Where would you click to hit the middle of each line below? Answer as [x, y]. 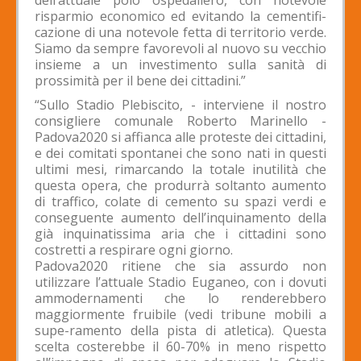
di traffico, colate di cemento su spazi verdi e [180, 201]
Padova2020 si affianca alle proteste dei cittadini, [180, 137]
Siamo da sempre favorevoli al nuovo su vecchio [180, 48]
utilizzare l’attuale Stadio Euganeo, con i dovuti [180, 282]
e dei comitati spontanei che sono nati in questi [180, 153]
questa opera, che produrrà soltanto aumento [180, 185]
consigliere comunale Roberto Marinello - [180, 120]
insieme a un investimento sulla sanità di [180, 64]
